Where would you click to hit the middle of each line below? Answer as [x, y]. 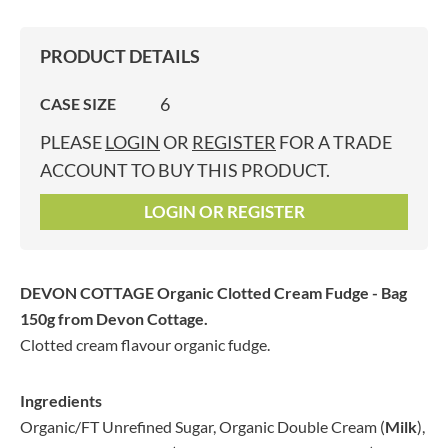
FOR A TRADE [334, 142]
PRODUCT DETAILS [120, 56]
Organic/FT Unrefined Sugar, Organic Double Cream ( [202, 426]
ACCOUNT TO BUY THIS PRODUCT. [185, 170]
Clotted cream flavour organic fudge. [145, 344]
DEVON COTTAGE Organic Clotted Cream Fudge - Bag [213, 292]
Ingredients [61, 400]
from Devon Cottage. [131, 318]
